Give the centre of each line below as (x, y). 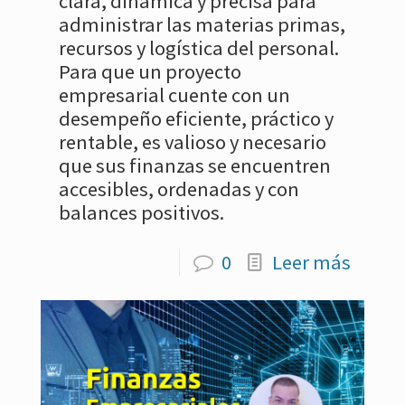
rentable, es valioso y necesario (193, 141)
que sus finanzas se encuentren (195, 165)
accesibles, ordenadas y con (179, 188)
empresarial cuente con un (174, 94)
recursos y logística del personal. (199, 47)
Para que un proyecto (150, 71)
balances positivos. (141, 212)
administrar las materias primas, (202, 24)
